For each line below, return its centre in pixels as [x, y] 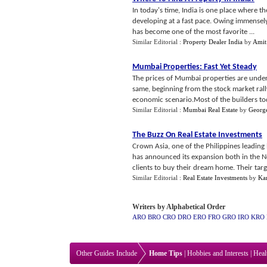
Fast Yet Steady [230, 67]
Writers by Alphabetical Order [179, 207]
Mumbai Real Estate [210, 110]
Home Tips [166, 253]
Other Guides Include [107, 253]
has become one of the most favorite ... [193, 32]
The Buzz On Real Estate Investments [197, 135]
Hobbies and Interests [218, 253]
